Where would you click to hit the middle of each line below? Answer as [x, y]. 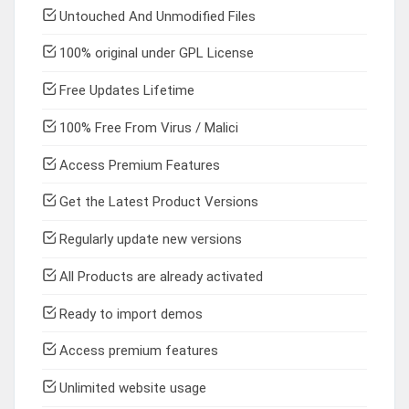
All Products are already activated [159, 276]
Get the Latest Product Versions [157, 202]
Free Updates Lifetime [125, 91]
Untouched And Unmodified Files [156, 16]
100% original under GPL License [155, 53]
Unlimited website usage [131, 388]
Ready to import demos [129, 314]
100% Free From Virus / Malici [147, 127]
